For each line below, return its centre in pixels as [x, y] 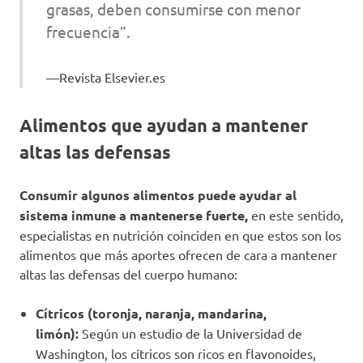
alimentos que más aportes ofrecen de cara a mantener [178, 254]
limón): [57, 333]
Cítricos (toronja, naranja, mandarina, [151, 313]
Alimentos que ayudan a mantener [164, 125]
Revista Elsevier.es [112, 77]
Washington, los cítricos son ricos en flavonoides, [176, 353]
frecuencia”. [88, 31]
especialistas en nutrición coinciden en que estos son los [180, 235]
